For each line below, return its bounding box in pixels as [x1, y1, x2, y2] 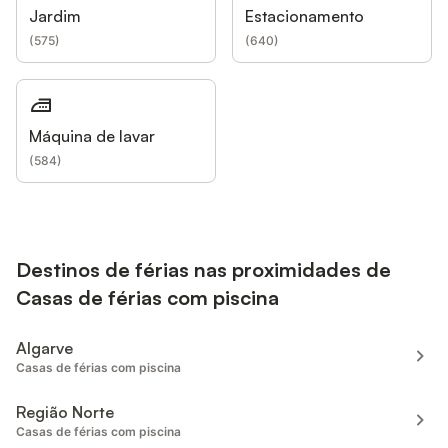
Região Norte [16, 402, 114, 423]
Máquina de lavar [29, 126, 155, 147]
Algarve [16, 338, 73, 359]
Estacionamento [245, 6, 364, 27]
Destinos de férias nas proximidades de [16, 257, 391, 283]
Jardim [29, 6, 81, 27]
